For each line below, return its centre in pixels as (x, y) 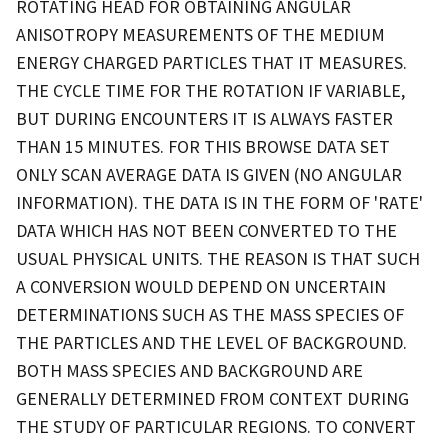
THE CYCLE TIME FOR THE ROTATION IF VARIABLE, (210, 90)
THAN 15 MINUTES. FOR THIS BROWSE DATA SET (203, 146)
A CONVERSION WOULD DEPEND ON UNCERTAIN (201, 286)
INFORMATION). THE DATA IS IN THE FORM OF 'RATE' (219, 202)
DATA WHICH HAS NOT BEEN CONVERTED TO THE (206, 230)
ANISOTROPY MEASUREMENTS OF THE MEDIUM (200, 34)
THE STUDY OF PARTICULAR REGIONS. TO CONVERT (216, 426)
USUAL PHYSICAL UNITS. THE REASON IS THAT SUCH (218, 258)
